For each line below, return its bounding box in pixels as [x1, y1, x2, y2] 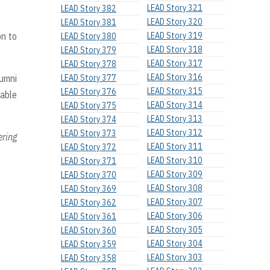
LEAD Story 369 [60, 183, 116, 195]
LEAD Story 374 [60, 114, 116, 125]
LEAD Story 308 [146, 183, 202, 194]
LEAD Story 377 [60, 72, 116, 84]
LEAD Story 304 [146, 238, 202, 250]
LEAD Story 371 [60, 155, 116, 167]
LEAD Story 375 [60, 100, 116, 111]
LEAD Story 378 [60, 58, 116, 70]
